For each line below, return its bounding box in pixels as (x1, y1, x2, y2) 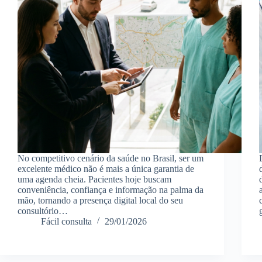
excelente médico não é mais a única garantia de (18, 163, 194, 174)
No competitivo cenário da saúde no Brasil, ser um (18, 153, 204, 163)
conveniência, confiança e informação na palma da (18, 184, 204, 195)
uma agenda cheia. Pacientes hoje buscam (18, 174, 171, 184)
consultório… (18, 205, 68, 216)
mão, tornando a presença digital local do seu (18, 195, 183, 205)
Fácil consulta (41, 216, 92, 226)
